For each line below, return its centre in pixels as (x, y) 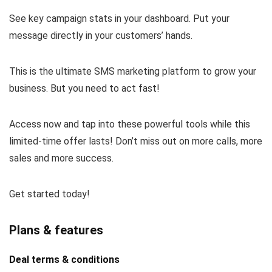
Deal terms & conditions (64, 260)
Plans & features (56, 230)
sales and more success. (61, 158)
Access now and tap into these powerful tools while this (130, 124)
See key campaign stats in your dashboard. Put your (119, 19)
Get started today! (49, 194)
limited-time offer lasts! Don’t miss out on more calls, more (136, 141)
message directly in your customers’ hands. (101, 36)
